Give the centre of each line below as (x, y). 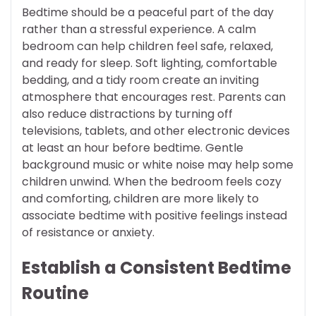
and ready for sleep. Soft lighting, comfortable (150, 63)
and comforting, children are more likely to (140, 198)
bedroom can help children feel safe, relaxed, (147, 46)
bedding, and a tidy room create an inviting (140, 80)
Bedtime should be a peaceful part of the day (148, 12)
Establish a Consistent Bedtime (157, 267)
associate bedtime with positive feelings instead (154, 215)
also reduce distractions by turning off (127, 114)
